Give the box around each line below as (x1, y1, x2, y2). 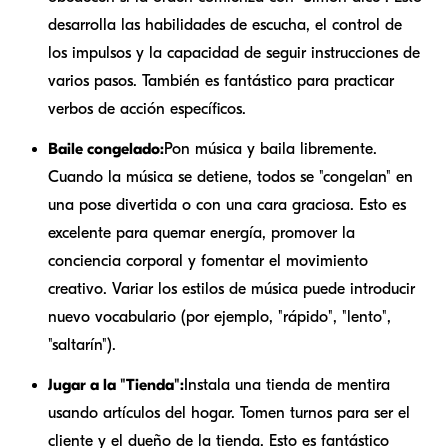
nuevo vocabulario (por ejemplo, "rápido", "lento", (48, 307, 391, 326)
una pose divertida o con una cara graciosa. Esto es (48, 195, 406, 214)
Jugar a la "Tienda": (48, 375, 184, 394)
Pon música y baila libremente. (164, 139, 377, 158)
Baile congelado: (48, 139, 164, 158)
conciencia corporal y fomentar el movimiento (48, 251, 368, 270)
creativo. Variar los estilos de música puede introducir (48, 279, 415, 298)
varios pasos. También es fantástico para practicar (48, 71, 394, 90)
